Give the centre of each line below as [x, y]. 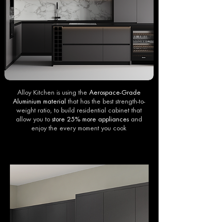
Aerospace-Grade [115, 93]
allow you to [34, 119]
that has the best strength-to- [105, 102]
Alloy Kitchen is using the [53, 93]
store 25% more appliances [90, 119]
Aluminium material [39, 102]
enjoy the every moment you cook [79, 128]
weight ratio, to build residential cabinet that [79, 111]
